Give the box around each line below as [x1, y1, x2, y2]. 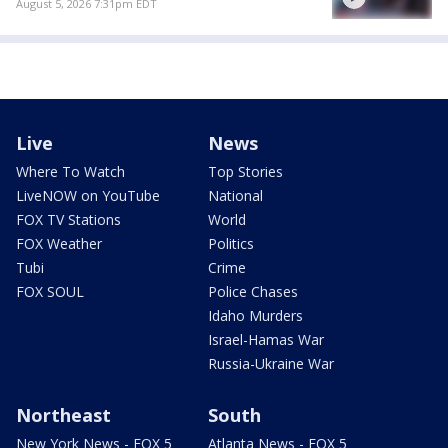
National [208, 185, 263, 205]
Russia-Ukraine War [208, 353, 334, 373]
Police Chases [208, 281, 298, 301]
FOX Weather [16, 233, 102, 253]
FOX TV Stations [16, 209, 121, 229]
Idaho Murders [208, 305, 303, 325]
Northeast [16, 402, 111, 427]
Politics [208, 233, 254, 253]
